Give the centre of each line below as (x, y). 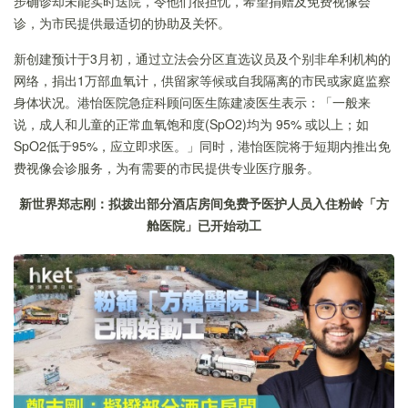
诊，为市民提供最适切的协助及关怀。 (122, 22)
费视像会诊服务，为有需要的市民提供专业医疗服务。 (167, 167)
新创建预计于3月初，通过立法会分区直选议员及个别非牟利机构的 (202, 58)
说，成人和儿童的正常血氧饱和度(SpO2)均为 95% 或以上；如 (191, 123)
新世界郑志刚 (57, 203)
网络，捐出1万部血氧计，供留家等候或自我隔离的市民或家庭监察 (202, 80)
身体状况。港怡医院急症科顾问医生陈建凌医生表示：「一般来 (192, 102)
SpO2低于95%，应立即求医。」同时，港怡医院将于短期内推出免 (202, 145)
